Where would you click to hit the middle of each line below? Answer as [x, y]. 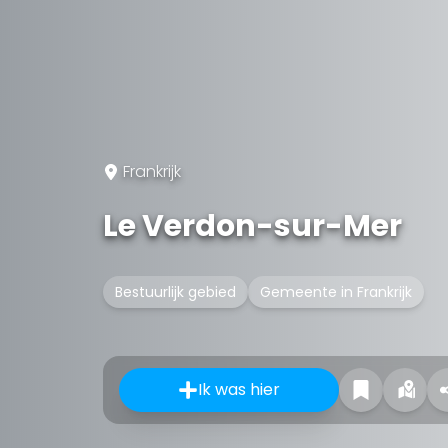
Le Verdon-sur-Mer [252, 226]
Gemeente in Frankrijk [336, 292]
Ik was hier [239, 389]
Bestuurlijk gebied [175, 292]
